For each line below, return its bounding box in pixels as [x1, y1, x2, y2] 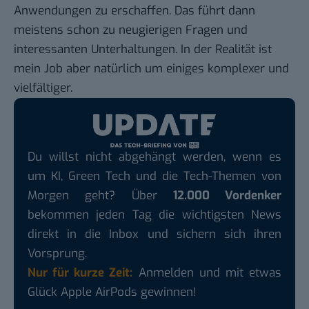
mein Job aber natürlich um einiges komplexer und [14, 61, 289, 77]
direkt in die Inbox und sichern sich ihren [28, 226, 281, 242]
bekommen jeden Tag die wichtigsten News [28, 206, 281, 223]
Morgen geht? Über [28, 187, 173, 203]
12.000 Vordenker [172, 187, 281, 203]
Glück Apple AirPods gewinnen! [28, 283, 197, 300]
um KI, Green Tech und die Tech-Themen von [28, 168, 281, 184]
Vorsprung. [28, 245, 87, 261]
